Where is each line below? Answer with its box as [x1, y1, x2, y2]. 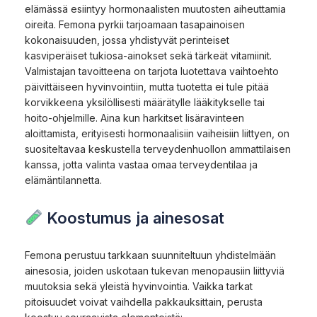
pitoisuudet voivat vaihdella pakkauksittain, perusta [25, 295, 263, 308]
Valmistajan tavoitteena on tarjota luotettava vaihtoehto [25, 64, 279, 77]
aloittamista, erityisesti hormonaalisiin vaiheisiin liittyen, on [25, 127, 289, 139]
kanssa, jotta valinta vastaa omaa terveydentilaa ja [25, 158, 258, 171]
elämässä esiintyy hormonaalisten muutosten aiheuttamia [25, 2, 286, 15]
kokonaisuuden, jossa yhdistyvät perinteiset [25, 33, 229, 46]
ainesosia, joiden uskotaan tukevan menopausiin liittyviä [25, 264, 284, 277]
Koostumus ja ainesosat [42, 208, 225, 227]
